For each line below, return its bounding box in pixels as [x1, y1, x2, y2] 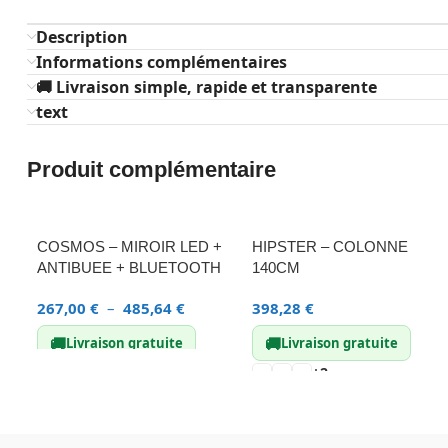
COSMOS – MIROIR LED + [37, 238, 222, 255]
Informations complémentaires [36, 51, 287, 73]
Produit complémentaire [27, 157, 276, 182]
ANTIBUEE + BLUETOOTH [37, 259, 221, 276]
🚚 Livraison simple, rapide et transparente [36, 76, 377, 98]
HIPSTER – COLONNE [252, 238, 408, 255]
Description [36, 26, 128, 48]
